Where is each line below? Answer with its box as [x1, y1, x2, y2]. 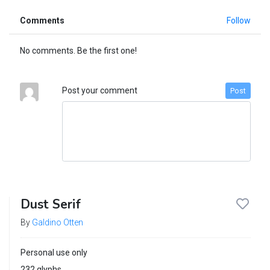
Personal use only [20, 248, 87, 258]
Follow [226, 16, 251, 26]
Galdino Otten [31, 218, 83, 228]
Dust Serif [20, 196, 81, 213]
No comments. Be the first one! [19, 46, 137, 56]
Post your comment [61, 86, 137, 96]
